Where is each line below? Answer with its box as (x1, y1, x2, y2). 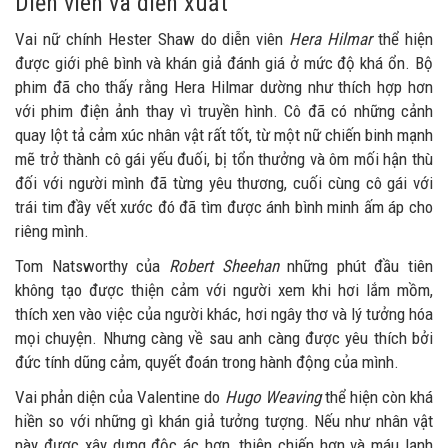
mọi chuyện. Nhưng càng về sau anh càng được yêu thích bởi (15, 328, 433, 349)
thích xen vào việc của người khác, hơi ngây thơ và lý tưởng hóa (15, 304, 433, 325)
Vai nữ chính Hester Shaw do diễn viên (15, 29, 290, 50)
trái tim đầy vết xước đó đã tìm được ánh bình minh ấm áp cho (15, 197, 433, 218)
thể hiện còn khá (320, 387, 434, 408)
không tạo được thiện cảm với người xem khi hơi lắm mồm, (15, 280, 433, 301)
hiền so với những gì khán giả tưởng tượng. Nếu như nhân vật (15, 411, 433, 432)
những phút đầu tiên (278, 256, 433, 277)
